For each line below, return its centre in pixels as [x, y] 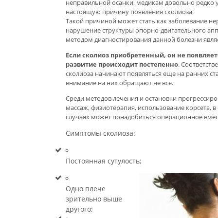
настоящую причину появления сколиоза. [130, 12]
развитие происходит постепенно [122, 64]
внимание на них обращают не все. [119, 83]
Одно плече [86, 189]
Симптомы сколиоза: [100, 133]
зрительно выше [94, 199]
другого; [79, 209]
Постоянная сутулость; [104, 161]
